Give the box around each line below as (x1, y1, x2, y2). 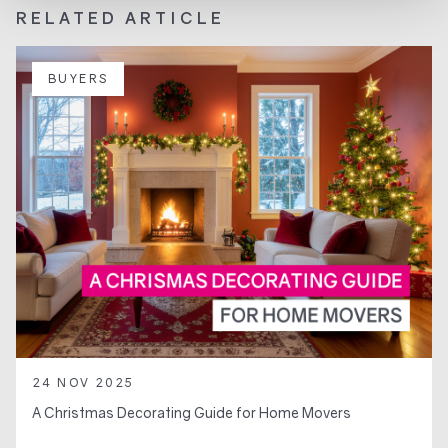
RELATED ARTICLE (16, 7, 225, 28)
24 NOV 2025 (32, 374, 134, 390)
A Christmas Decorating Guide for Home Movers (32, 403, 351, 421)
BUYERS (48, 70, 109, 86)
